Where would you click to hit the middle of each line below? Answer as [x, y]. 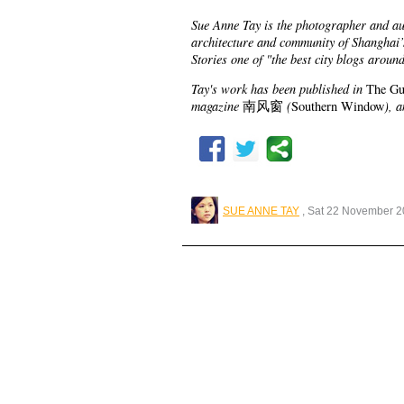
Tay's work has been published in [279, 88]
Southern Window [338, 106]
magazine [217, 106]
